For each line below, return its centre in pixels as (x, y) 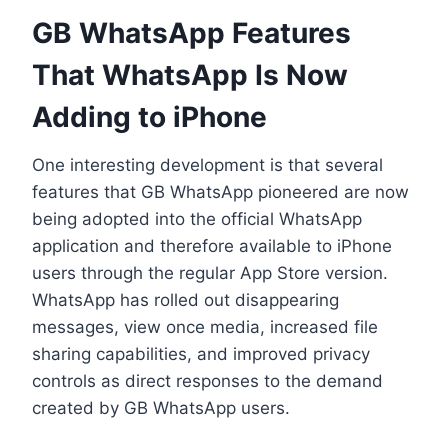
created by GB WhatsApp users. (161, 407)
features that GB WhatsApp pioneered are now (220, 191)
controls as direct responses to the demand (207, 380)
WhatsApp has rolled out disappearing (185, 299)
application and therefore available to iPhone (212, 245)
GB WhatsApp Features (191, 32)
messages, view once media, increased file (205, 326)
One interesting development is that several (207, 164)
